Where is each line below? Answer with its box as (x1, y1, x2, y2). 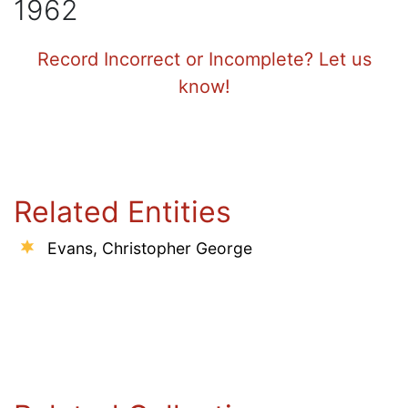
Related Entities (14, 193, 231, 229)
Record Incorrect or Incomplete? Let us (36, 47, 372, 70)
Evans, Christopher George (47, 238, 252, 258)
